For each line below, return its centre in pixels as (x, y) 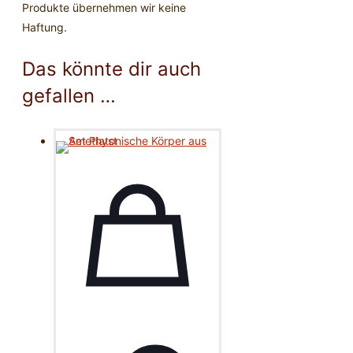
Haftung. (45, 28)
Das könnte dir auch (111, 69)
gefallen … (69, 96)
